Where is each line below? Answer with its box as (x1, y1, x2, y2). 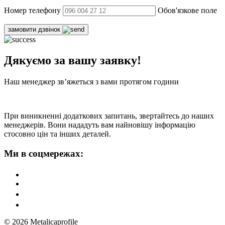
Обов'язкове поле (158, 6, 217, 15)
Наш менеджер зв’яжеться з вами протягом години (4, 77, 179, 86)
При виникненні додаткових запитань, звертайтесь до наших (4, 111, 214, 121)
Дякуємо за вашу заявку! (4, 54, 141, 67)
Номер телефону (4, 6, 61, 15)
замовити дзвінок (8, 25, 62, 33)
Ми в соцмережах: (4, 148, 83, 159)
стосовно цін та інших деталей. (4, 130, 111, 139)
